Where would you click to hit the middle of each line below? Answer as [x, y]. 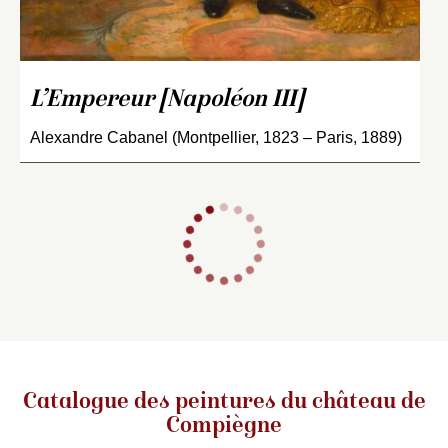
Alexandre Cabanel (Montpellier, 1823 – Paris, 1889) [216, 137]
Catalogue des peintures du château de [224, 402]
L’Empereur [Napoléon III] [167, 100]
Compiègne [224, 426]
